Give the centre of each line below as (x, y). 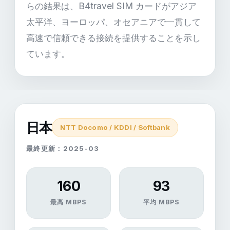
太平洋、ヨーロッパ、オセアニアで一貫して (113, 22)
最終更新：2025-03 (63, 148)
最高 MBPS (69, 202)
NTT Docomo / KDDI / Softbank (115, 127)
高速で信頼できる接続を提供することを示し (113, 38)
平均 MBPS (161, 202)
